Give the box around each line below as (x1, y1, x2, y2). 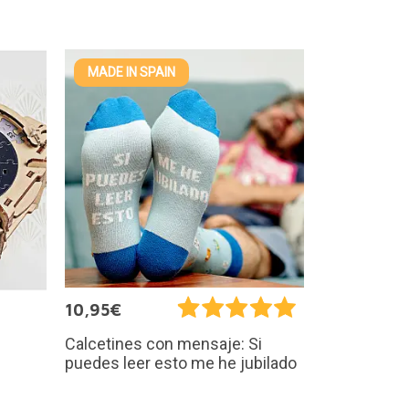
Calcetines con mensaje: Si (65, 333, 262, 353)
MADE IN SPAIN (88, 64, 175, 79)
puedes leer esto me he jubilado (65, 352, 297, 372)
